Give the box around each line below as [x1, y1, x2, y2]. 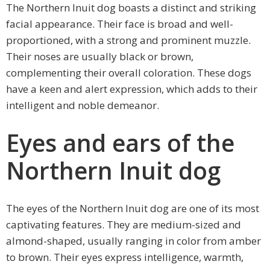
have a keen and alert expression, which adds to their [6, 82, 257, 96]
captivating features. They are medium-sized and [6, 218, 241, 232]
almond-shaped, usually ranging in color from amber [6, 234, 261, 248]
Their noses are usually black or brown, [6, 49, 193, 64]
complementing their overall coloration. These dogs [6, 66, 251, 80]
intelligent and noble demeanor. [6, 98, 159, 113]
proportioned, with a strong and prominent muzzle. [6, 33, 251, 48]
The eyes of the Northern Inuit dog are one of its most [6, 201, 259, 216]
